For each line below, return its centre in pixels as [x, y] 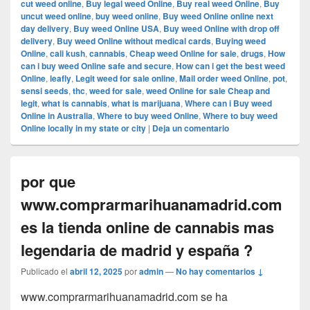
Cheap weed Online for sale [183, 54]
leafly [61, 79]
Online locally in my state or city [83, 128]
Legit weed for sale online [125, 79]
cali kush [67, 54]
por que [48, 182]
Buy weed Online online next [218, 16]
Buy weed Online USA [116, 29]
